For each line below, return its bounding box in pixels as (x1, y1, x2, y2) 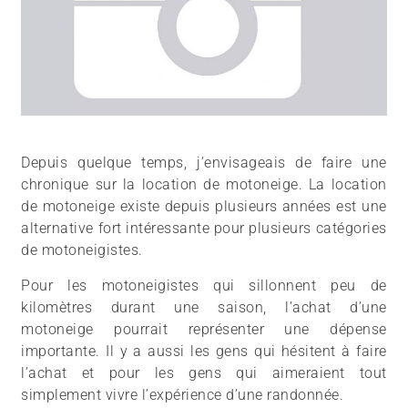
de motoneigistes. (21, 241, 143, 260)
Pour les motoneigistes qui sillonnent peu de (21, 277, 387, 295)
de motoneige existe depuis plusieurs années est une (21, 198, 387, 216)
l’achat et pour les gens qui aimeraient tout (21, 364, 387, 382)
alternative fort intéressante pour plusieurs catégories (21, 219, 387, 238)
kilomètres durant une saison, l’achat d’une (21, 299, 387, 317)
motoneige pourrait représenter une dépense (21, 321, 387, 339)
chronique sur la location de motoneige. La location (21, 176, 387, 194)
